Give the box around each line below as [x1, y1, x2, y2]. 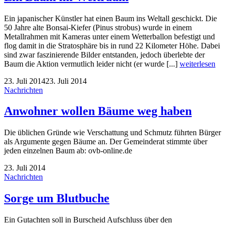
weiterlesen [180, 59, 215, 68]
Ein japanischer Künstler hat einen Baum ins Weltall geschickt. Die [4, 14, 217, 23]
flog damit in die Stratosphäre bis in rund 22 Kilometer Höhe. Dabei [4, 41, 220, 50]
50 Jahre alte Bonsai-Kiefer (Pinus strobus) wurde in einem [4, 23, 192, 32]
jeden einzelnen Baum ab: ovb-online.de [4, 146, 132, 155]
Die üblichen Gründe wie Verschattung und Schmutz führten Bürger [4, 128, 221, 137]
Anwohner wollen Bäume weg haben [4, 104, 192, 118]
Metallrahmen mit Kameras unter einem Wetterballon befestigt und [4, 32, 215, 41]
